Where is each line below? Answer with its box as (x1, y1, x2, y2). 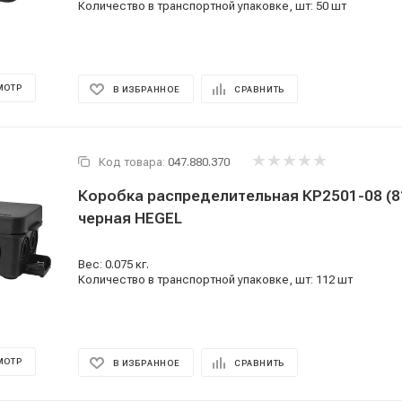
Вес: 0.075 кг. (78, 258, 149, 271)
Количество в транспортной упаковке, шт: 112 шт (78, 273, 353, 286)
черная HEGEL (78, 209, 182, 227)
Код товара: (99, 155, 165, 169)
